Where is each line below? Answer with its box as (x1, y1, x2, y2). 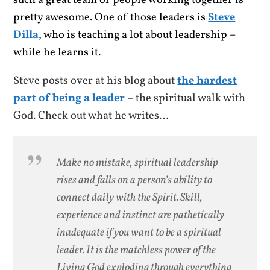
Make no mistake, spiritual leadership (57, 154, 219, 171)
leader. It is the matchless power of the (57, 242, 216, 258)
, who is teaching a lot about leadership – (39, 27, 236, 43)
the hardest (177, 73, 237, 89)
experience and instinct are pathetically (57, 207, 225, 223)
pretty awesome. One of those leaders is (13, 10, 209, 25)
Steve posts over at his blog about (13, 73, 178, 89)
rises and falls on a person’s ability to (57, 172, 213, 188)
